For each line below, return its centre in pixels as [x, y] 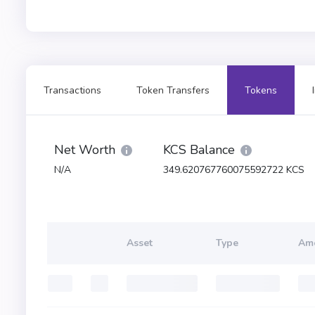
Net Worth [85, 150]
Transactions [72, 90]
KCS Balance [199, 150]
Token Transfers [173, 90]
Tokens [261, 90]
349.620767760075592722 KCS [234, 170]
